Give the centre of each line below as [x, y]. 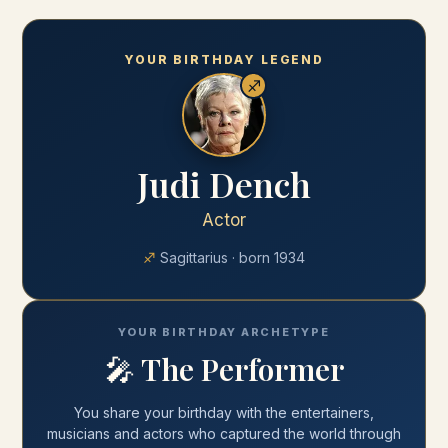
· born [251, 257]
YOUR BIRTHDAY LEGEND [224, 59]
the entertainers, [320, 412]
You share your [126, 412]
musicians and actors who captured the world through [224, 433]
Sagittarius [194, 257]
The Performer [242, 369]
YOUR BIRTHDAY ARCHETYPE [224, 332]
